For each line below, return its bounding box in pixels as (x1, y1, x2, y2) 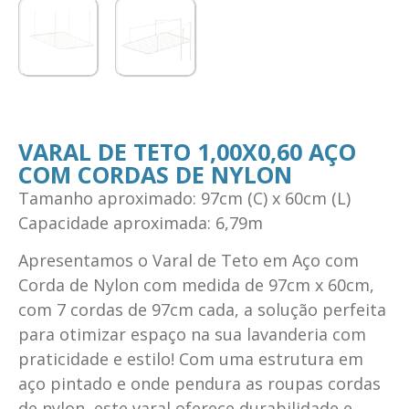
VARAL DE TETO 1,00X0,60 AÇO (18, 135, 356, 167)
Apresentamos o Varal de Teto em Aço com (18, 249, 359, 272)
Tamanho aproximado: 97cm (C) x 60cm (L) (18, 186, 351, 209)
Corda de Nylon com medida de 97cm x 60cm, (18, 274, 374, 297)
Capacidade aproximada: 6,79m (18, 211, 263, 234)
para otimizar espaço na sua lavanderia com (18, 323, 366, 346)
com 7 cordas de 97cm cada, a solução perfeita (18, 299, 386, 321)
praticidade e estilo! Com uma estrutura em (18, 348, 363, 371)
